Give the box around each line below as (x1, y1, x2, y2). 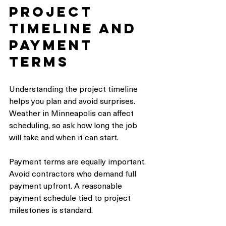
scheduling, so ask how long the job (9, 119, 139, 131)
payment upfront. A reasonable (9, 179, 124, 192)
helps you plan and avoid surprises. (9, 94, 137, 107)
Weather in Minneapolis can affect (9, 106, 136, 119)
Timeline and (9, 20, 143, 37)
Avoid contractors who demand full (9, 167, 138, 180)
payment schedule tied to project (9, 191, 133, 204)
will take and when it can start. (9, 131, 119, 143)
